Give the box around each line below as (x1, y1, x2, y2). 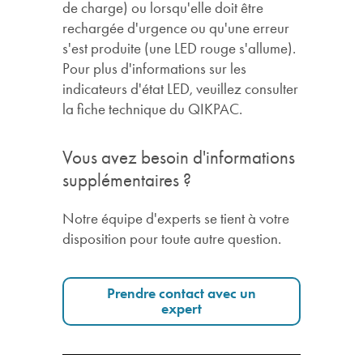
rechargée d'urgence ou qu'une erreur (62, 19, 290, 37)
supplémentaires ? (62, 169, 192, 192)
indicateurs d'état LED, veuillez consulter (62, 79, 299, 98)
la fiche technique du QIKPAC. (62, 100, 243, 118)
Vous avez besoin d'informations (62, 147, 296, 169)
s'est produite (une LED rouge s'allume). (62, 39, 297, 58)
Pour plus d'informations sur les (62, 59, 247, 78)
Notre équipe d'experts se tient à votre (62, 209, 290, 228)
